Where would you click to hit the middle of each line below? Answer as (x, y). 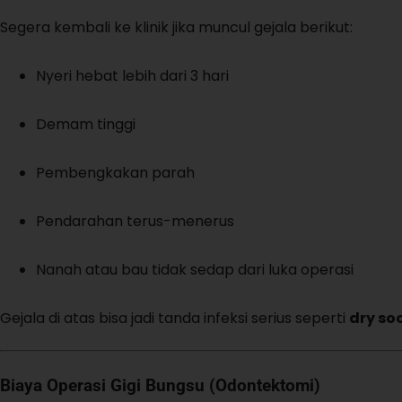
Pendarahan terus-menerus (135, 222)
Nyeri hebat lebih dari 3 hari (132, 76)
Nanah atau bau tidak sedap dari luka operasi (195, 270)
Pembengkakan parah (115, 173)
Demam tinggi (86, 125)
